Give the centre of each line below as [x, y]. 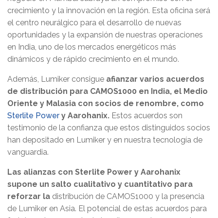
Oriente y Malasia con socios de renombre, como [106, 104]
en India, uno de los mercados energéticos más [92, 47]
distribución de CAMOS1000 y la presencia [128, 197]
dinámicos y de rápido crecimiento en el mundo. [93, 59]
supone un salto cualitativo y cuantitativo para [100, 184]
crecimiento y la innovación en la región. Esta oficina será [109, 11]
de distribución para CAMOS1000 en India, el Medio [108, 91]
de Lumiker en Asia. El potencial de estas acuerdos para [107, 209]
